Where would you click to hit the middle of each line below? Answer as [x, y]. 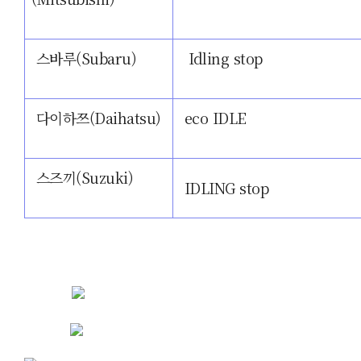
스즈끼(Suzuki [80, 177]
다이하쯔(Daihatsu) [96, 118]
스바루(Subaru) [84, 58]
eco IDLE [213, 118]
